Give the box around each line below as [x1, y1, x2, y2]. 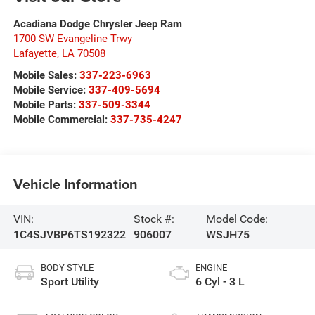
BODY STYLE [40, 262, 94, 274]
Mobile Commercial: [13, 113, 108, 127]
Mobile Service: [13, 84, 86, 97]
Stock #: [133, 212, 174, 226]
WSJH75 [205, 227, 250, 241]
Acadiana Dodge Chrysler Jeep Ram [13, 18, 182, 31]
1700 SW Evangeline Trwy [13, 32, 132, 46]
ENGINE [195, 262, 227, 274]
